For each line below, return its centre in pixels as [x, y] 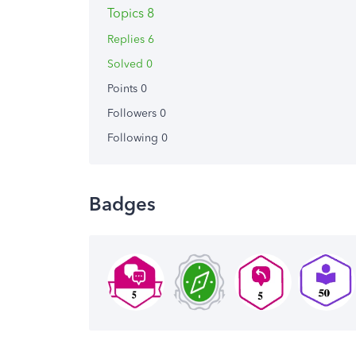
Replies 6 [131, 39]
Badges [122, 204]
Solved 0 [130, 64]
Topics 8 [131, 13]
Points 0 [127, 89]
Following [134, 138]
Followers [133, 113]
